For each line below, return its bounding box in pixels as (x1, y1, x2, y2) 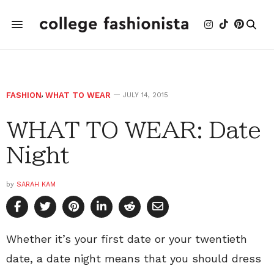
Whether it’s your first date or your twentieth (6, 232, 247, 245)
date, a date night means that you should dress (6, 252, 261, 265)
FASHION (6, 91, 42, 100)
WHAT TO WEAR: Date (6, 119, 261, 141)
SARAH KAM (17, 180, 56, 188)
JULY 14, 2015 (123, 91, 168, 99)
